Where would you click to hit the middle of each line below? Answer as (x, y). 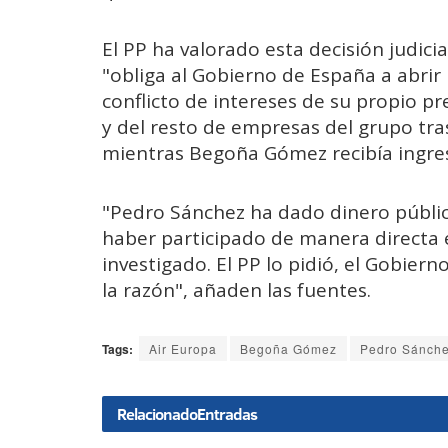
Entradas (227, 414)
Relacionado (157, 414)
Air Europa (183, 349)
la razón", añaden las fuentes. (236, 290)
